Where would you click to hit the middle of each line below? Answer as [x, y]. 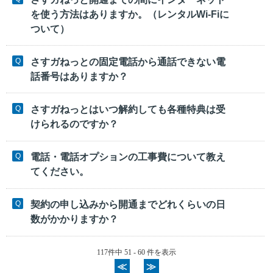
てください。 [60, 172]
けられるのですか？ [74, 124]
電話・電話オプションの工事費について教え [128, 157]
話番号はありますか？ [79, 76]
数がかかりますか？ [74, 219]
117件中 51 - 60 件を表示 [136, 252]
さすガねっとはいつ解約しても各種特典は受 [128, 109]
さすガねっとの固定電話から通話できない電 [128, 62]
